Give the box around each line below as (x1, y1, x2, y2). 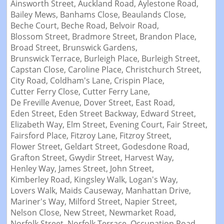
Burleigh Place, (83, 53, 141, 64)
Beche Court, (10, 20, 61, 31)
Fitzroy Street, (119, 130, 173, 141)
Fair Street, (166, 119, 209, 130)
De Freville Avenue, (10, 97, 83, 108)
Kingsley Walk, (73, 174, 129, 185)
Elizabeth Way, (10, 119, 66, 130)
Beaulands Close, (121, 9, 188, 20)
